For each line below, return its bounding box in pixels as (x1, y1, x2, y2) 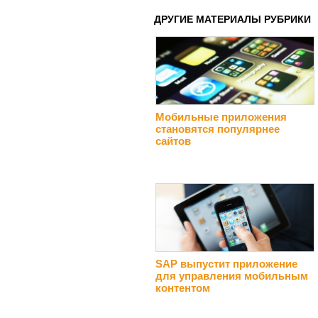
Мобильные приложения (155, 110, 287, 123)
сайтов (155, 134, 191, 147)
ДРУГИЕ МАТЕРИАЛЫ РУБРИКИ (154, 13, 311, 25)
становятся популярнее (155, 122, 280, 135)
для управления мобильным (155, 269, 308, 282)
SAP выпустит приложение (155, 257, 297, 270)
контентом (155, 281, 210, 294)
